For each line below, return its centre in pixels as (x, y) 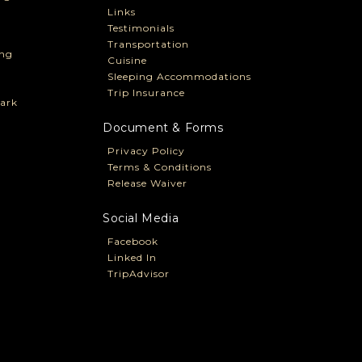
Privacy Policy (146, 151)
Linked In (132, 258)
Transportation (148, 44)
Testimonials (141, 28)
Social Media (141, 219)
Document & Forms (163, 128)
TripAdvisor (138, 274)
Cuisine (127, 61)
